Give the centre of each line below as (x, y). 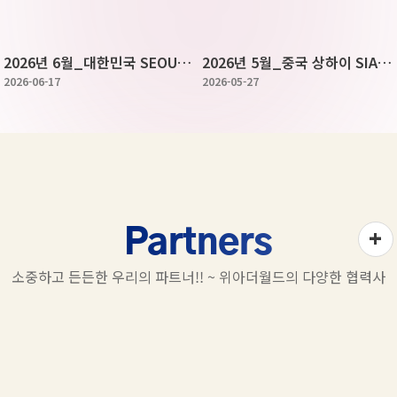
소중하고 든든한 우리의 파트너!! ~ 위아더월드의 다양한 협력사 (198, 276)
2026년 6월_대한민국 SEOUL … (185, 62)
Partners (198, 244)
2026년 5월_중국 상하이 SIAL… (385, 62)
